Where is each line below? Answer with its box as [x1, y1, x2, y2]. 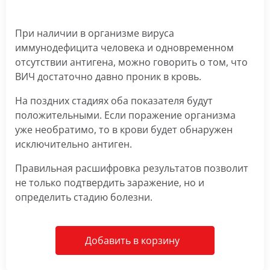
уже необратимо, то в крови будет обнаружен [15, 123, 233, 136]
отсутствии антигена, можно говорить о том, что [15, 55, 248, 69]
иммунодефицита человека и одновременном [15, 41, 234, 54]
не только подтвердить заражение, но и [15, 176, 204, 189]
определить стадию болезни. [15, 190, 152, 204]
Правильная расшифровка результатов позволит [15, 162, 248, 175]
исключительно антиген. [15, 137, 132, 151]
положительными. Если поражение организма [15, 108, 236, 122]
